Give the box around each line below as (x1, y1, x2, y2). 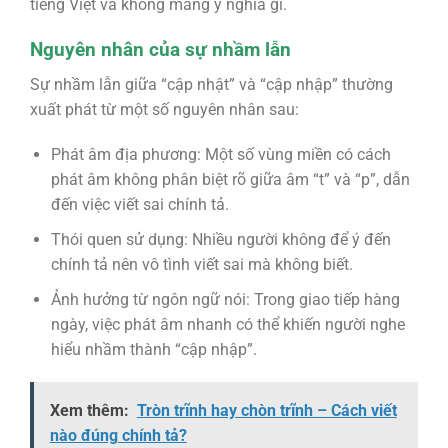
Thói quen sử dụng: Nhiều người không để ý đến (50, 230, 391, 250)
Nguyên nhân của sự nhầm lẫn (29, 38, 291, 62)
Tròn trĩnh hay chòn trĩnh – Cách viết (136, 401, 397, 421)
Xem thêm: (49, 401, 129, 421)
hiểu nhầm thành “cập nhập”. (50, 339, 257, 359)
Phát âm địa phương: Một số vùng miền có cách (50, 145, 391, 165)
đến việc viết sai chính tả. (50, 195, 229, 215)
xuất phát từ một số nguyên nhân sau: (29, 99, 299, 119)
